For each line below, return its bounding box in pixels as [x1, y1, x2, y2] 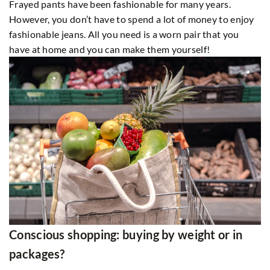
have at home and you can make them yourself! [9, 43, 210, 55]
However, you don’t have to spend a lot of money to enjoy [9, 13, 254, 25]
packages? [9, 246, 65, 261]
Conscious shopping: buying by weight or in [9, 227, 243, 242]
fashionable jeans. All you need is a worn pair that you [9, 28, 239, 40]
